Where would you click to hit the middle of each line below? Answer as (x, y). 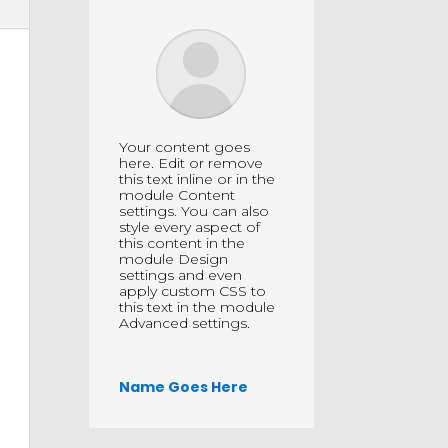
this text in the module (197, 307)
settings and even (181, 275)
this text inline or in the (197, 179)
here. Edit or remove (191, 163)
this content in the (182, 243)
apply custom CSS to (193, 291)
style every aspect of (190, 227)
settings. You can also (194, 211)
